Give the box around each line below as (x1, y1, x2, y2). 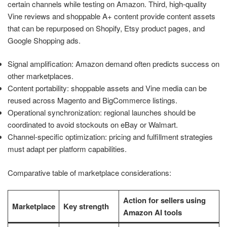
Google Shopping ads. (8, 34, 81, 46)
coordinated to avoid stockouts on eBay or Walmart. (8, 119, 178, 130)
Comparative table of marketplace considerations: (8, 167, 171, 178)
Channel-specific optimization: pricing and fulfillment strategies (8, 131, 213, 142)
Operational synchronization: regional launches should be (8, 107, 196, 118)
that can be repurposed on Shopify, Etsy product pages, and (8, 22, 205, 33)
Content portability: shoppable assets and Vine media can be (8, 83, 207, 94)
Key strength (63, 201, 109, 212)
